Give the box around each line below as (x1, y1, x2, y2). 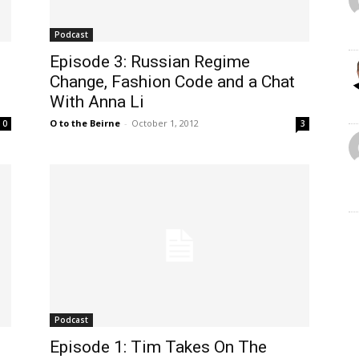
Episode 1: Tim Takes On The (50, 337, 267, 357)
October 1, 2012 (131, 116, 199, 129)
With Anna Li (50, 91, 144, 111)
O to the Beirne (50, 116, 120, 129)
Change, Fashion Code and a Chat (50, 71, 295, 91)
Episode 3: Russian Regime (50, 51, 250, 71)
